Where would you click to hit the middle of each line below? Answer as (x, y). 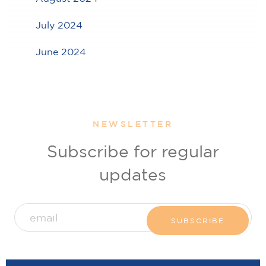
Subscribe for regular (133, 152)
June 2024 (61, 51)
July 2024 (59, 25)
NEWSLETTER (133, 124)
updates (133, 175)
